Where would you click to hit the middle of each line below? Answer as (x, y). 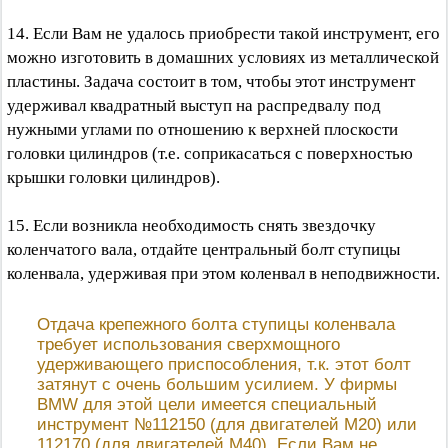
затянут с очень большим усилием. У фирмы (217, 384)
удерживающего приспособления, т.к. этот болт (224, 364)
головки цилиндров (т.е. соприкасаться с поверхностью (210, 153)
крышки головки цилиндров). (113, 177)
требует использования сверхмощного (188, 344)
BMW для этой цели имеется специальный (207, 404)
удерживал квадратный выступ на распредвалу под (194, 105)
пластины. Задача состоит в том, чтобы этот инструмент (211, 81)
